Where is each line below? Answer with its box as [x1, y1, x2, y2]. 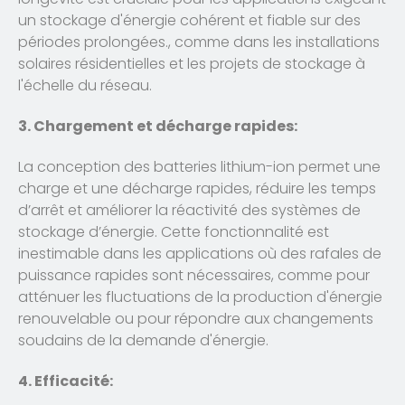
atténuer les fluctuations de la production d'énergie [18, 287, 382, 308]
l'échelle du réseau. [18, 75, 152, 97]
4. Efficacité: [18, 370, 113, 391]
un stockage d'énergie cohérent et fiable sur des [18, 10, 361, 32]
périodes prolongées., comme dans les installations [18, 32, 380, 53]
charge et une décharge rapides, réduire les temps [18, 178, 376, 200]
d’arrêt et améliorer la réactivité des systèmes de [18, 200, 361, 221]
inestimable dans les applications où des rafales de [18, 243, 381, 265]
